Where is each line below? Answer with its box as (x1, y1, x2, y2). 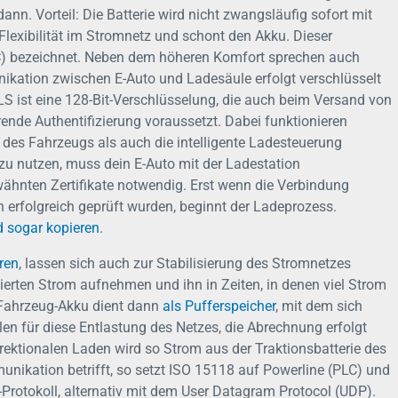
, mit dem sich (275, 298, 362, 314)
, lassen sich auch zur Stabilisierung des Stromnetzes (19, 255, 351, 272)
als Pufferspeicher (163, 298, 275, 314)
